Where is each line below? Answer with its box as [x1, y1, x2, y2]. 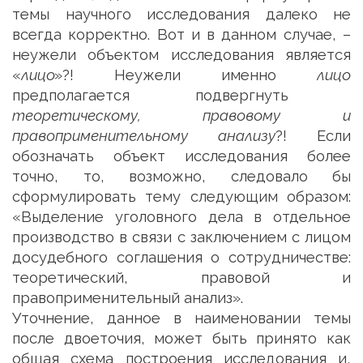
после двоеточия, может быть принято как [12, 330, 351, 347]
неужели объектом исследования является [12, 46, 351, 63]
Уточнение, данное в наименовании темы [11, 310, 351, 327]
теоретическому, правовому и [11, 107, 351, 124]
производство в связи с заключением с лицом [12, 228, 351, 246]
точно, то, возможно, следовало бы [12, 168, 351, 185]
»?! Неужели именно [54, 66, 318, 83]
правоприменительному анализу [12, 127, 276, 144]
